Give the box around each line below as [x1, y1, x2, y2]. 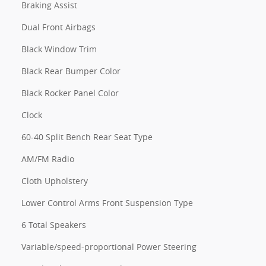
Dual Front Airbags [21, 21, 96, 33]
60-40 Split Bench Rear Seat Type [21, 131, 153, 142]
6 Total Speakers [21, 218, 86, 230]
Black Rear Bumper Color [21, 65, 121, 77]
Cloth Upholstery [21, 175, 88, 186]
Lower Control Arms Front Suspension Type [21, 197, 193, 208]
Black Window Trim [21, 43, 97, 55]
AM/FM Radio [21, 153, 74, 164]
